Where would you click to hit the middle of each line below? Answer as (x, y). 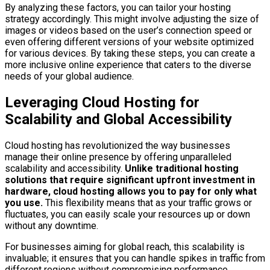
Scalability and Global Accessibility (118, 119)
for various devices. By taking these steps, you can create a (130, 53)
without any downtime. (52, 225)
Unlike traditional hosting (181, 168)
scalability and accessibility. (64, 168)
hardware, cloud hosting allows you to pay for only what (131, 191)
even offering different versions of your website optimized (129, 42)
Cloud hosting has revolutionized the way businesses (118, 145)
